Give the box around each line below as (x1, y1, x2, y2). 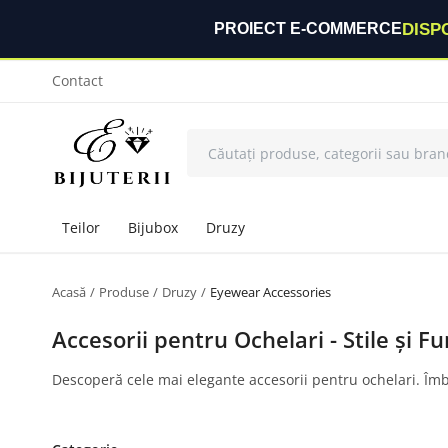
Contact (52, 71, 103, 90)
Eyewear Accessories (210, 283, 331, 301)
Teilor (62, 218, 100, 237)
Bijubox (128, 218, 178, 237)
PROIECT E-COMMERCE (213, 20, 402, 37)
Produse (99, 283, 149, 301)
